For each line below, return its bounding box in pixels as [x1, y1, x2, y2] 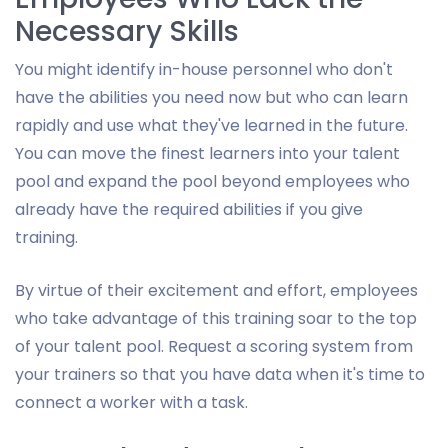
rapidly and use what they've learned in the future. [15, 113, 408, 137]
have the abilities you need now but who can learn [15, 85, 408, 109]
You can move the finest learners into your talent [15, 141, 400, 165]
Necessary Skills [15, 11, 239, 51]
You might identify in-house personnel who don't [15, 57, 393, 81]
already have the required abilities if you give [15, 197, 363, 221]
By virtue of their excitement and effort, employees [15, 278, 418, 302]
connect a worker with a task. [15, 390, 248, 414]
